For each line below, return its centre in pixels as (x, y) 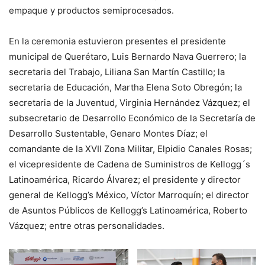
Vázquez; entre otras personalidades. (87, 225)
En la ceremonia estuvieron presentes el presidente (117, 41)
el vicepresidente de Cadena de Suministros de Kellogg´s (130, 164)
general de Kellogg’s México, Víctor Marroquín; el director (129, 195)
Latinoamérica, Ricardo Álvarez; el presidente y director (125, 179)
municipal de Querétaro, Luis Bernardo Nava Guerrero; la (127, 56)
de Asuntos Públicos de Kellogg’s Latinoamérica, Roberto (128, 210)
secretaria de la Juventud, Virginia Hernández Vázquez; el (130, 102)
